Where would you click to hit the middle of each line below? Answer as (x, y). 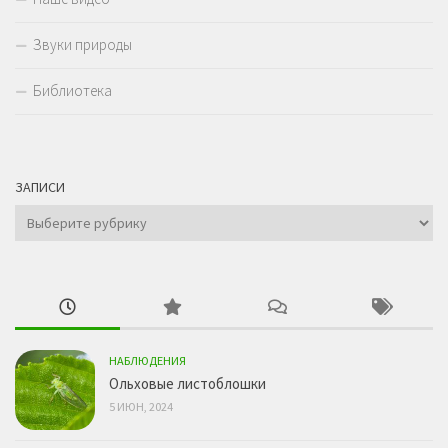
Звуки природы (82, 44)
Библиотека (72, 90)
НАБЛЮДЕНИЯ (147, 360)
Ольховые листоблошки (187, 383)
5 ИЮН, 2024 (141, 406)
